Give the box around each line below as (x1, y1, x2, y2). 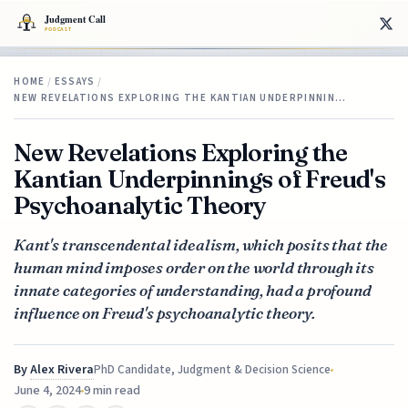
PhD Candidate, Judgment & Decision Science (94, 361, 331, 378)
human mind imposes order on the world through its (14, 257, 374, 277)
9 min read (84, 381, 141, 400)
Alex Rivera (30, 360, 95, 379)
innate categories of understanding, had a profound (14, 280, 372, 300)
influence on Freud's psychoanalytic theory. (14, 302, 315, 322)
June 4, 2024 (14, 381, 82, 400)
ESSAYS (54, 74, 96, 88)
